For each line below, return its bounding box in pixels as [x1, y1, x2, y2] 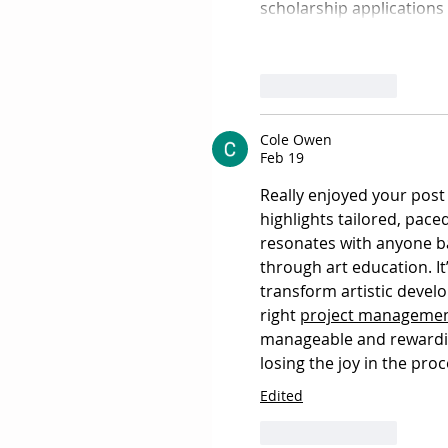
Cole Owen [260, 129, 332, 149]
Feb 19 [260, 147, 304, 167]
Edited [260, 385, 303, 405]
